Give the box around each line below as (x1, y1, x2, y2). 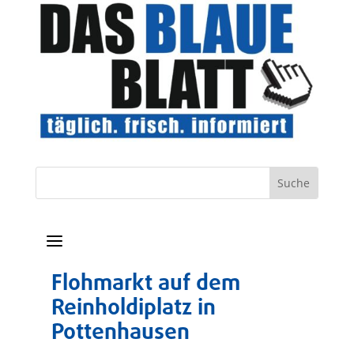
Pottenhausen (51, 316, 190, 351)
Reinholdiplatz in (51, 292, 216, 326)
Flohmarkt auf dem (51, 267, 240, 302)
